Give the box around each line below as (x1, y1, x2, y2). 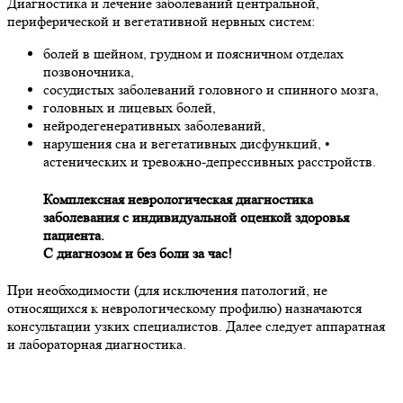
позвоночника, (43, 63, 134, 81)
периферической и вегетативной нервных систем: (7, 13, 315, 31)
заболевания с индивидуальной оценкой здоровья (43, 208, 349, 226)
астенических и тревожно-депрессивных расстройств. (43, 153, 376, 171)
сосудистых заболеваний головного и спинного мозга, (43, 81, 379, 99)
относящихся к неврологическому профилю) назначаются (7, 299, 362, 317)
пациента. (43, 226, 104, 244)
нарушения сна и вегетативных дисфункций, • (43, 135, 330, 153)
